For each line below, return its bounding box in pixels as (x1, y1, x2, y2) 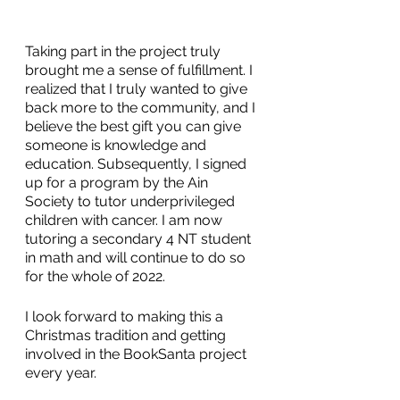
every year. (25, 364, 96, 381)
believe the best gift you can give (25, 118, 245, 135)
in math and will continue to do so (25, 249, 249, 266)
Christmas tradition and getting (25, 327, 229, 344)
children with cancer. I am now (25, 212, 226, 229)
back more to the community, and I (25, 99, 259, 116)
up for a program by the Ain (25, 174, 212, 191)
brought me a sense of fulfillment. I (25, 62, 256, 79)
